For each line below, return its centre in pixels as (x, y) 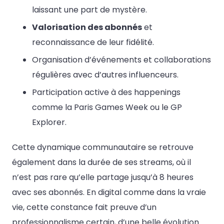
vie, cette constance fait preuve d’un (84, 207)
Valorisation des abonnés (87, 27)
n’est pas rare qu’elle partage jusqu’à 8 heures (103, 177)
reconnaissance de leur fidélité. (93, 42)
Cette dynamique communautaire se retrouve (103, 147)
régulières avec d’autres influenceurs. (105, 75)
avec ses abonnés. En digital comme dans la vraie (109, 192)
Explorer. (49, 122)
